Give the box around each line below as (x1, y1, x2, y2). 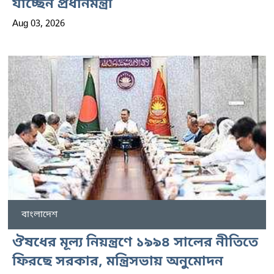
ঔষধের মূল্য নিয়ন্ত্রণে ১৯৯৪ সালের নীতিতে (12, 234, 258, 252)
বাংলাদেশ (21, 208, 57, 221)
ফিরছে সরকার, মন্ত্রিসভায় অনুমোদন (12, 253, 223, 271)
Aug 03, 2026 (12, 18, 65, 31)
